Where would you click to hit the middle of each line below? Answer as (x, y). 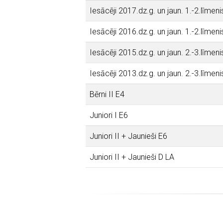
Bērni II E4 (107, 94)
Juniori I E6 (109, 115)
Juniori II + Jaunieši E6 (128, 136)
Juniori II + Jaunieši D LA (132, 157)
